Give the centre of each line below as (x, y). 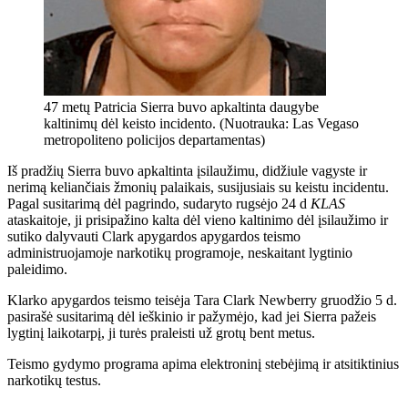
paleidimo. (37, 269)
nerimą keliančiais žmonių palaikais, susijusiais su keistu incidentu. (198, 187)
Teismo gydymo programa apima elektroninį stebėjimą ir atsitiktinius (203, 363)
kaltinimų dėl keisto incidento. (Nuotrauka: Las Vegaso (201, 123)
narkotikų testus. (54, 380)
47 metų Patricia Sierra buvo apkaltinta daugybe (181, 107)
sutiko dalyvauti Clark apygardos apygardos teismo (154, 236)
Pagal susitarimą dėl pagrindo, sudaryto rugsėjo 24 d (159, 203)
